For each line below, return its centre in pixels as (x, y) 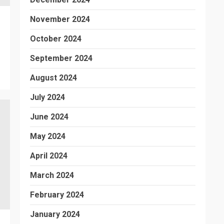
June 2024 (49, 117)
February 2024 (57, 195)
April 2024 (49, 156)
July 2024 (47, 97)
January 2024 (55, 214)
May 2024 (48, 136)
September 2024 (61, 58)
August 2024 (53, 78)
